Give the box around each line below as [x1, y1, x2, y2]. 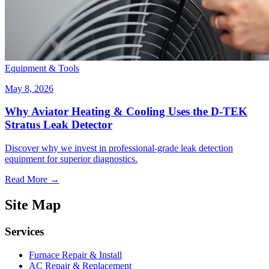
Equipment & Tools [5, 62, 79, 73]
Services [5, 225, 44, 238]
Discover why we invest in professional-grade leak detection [5, 143, 233, 153]
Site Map [5, 196, 61, 213]
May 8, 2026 [5, 83, 53, 94]
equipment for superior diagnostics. [5, 154, 138, 164]
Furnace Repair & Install [29, 249, 122, 260]
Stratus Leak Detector [5, 118, 112, 131]
